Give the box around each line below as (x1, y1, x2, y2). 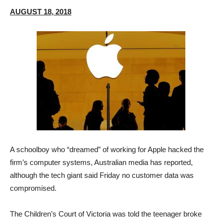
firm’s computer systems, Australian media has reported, (10, 158, 193, 166)
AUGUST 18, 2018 (10, 7, 71, 16)
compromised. (10, 184, 56, 192)
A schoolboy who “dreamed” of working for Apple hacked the (10, 145, 204, 154)
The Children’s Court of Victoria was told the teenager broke (10, 210, 202, 218)
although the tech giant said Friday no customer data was (10, 171, 194, 179)
